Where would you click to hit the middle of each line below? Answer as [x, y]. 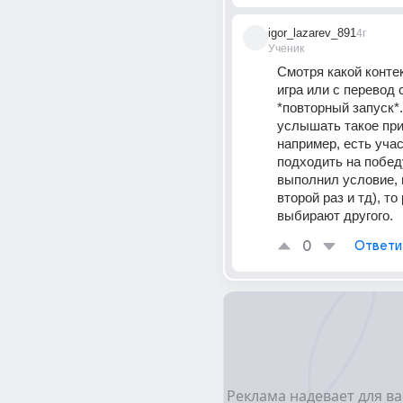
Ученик [286, 49]
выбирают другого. [335, 215]
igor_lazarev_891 [312, 33]
